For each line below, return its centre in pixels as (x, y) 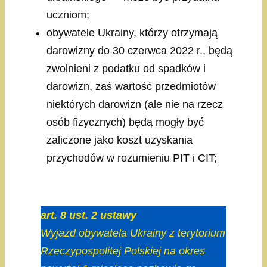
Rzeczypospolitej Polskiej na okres (123, 251)
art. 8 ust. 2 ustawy (89, 215)
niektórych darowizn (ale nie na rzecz (135, 105)
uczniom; (68, 15)
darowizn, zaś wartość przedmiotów (131, 87)
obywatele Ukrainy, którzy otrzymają (132, 33)
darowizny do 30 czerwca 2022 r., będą (139, 51)
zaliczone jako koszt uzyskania (119, 140)
